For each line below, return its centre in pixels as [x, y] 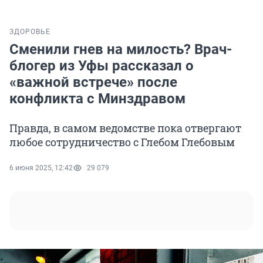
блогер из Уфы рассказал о [102, 66]
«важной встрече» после [93, 82]
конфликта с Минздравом [97, 99]
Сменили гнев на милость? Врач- [121, 50]
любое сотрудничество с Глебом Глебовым [122, 142]
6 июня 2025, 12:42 [41, 168]
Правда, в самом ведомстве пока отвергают [125, 128]
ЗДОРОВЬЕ [30, 32]
